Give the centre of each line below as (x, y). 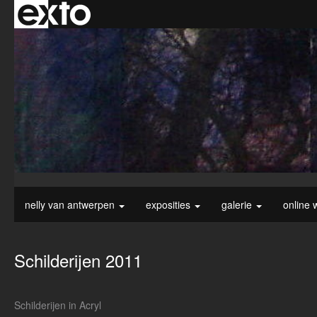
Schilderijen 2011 (78, 260)
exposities (169, 205)
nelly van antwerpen (71, 205)
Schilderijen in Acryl (58, 305)
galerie (238, 205)
